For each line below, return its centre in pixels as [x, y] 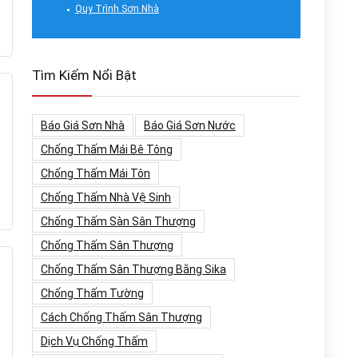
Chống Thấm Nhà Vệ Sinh [106, 197]
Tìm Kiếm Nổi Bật [84, 75]
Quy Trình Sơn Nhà [117, 9]
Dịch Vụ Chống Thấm [94, 341]
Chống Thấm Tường [92, 293]
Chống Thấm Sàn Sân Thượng [118, 221]
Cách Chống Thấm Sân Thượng [121, 317]
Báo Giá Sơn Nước [190, 125]
